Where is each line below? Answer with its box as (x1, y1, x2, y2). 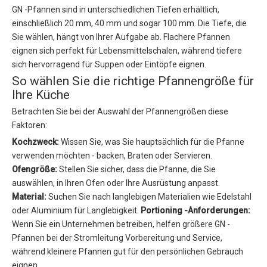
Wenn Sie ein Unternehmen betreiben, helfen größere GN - (12, 219, 230, 229)
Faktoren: (12, 120, 47, 131)
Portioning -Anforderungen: (141, 206, 250, 216)
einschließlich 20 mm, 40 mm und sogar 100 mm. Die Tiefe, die (12, 18, 247, 29)
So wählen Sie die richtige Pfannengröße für (12, 74, 254, 89)
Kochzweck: (12, 137, 61, 147)
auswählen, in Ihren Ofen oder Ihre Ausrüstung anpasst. (12, 178, 220, 188)
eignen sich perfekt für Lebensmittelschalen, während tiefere (12, 46, 242, 56)
